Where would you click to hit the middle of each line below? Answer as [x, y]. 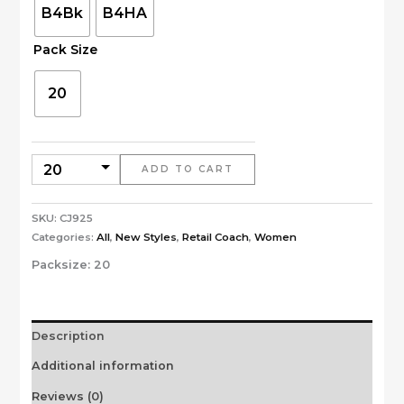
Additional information [102, 366]
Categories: [64, 237]
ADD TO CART [187, 170]
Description [68, 335]
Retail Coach [215, 237]
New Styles [146, 237]
